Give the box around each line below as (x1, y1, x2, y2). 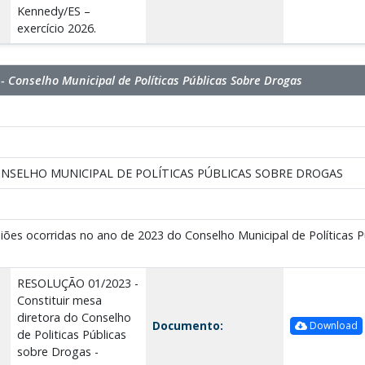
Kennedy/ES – (16, 2, 90, 19)
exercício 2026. (16, 20, 96, 36)
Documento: (152, 317, 223, 333)
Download (306, 319, 358, 333)
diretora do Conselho (16, 309, 131, 325)
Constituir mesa (16, 292, 102, 308)
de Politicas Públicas (16, 326, 126, 342)
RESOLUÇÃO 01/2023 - (16, 275, 139, 291)
